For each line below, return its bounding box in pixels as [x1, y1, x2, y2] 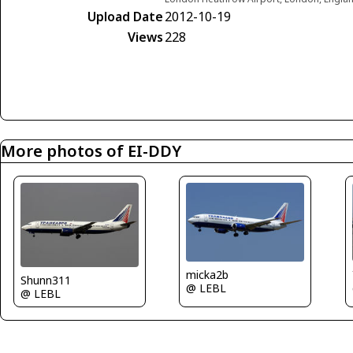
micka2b [186, 267, 229, 283]
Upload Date [87, 8, 163, 25]
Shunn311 [20, 273, 71, 288]
